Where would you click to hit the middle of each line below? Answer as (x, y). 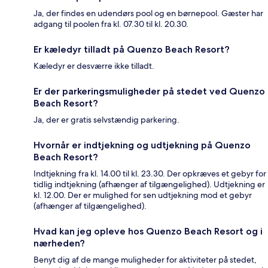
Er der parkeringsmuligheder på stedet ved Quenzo (149, 92)
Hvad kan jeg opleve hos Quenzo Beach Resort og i (148, 232)
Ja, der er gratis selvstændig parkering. (106, 120)
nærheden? (59, 243)
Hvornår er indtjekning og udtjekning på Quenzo (142, 145)
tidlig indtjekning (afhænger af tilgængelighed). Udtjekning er (149, 185)
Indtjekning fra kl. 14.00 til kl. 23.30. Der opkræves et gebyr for (150, 174)
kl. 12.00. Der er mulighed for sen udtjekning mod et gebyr (143, 195)
